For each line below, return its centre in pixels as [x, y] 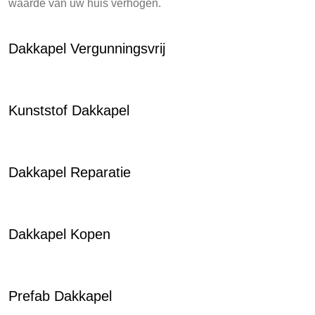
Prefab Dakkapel [60, 296]
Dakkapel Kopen [59, 234]
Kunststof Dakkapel [69, 110]
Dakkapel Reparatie [70, 172]
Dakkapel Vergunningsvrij [87, 49]
